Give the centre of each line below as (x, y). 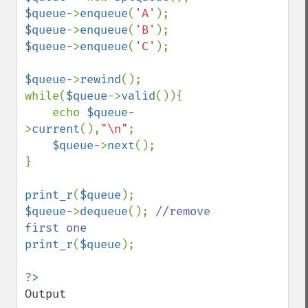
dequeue (104, 211)
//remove (183, 211)
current (56, 129)
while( (45, 96)
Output (45, 294)
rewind (100, 79)
